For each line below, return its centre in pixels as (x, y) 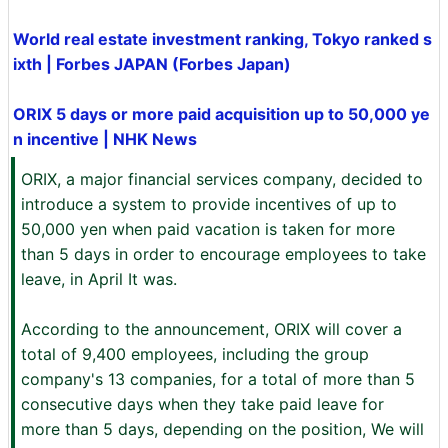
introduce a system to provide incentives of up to (209, 204)
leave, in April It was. (99, 279)
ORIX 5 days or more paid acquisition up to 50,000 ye (221, 114)
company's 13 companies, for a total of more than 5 (218, 379)
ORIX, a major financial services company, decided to (222, 179)
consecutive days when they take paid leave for (202, 404)
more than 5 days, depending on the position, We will (222, 429)
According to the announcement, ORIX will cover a (211, 329)
